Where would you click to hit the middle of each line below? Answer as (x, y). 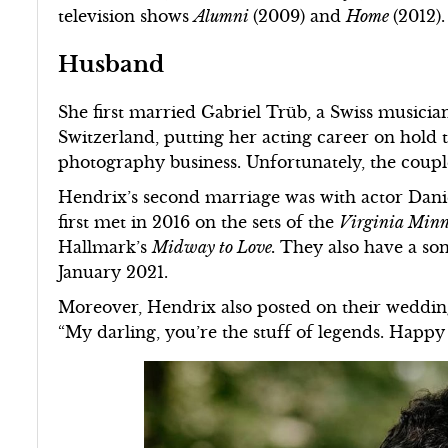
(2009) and (300, 16)
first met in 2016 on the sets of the (199, 222)
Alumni (224, 16)
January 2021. (113, 272)
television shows (126, 16)
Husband (114, 64)
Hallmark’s (105, 247)
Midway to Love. (216, 247)
